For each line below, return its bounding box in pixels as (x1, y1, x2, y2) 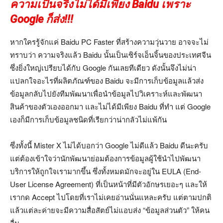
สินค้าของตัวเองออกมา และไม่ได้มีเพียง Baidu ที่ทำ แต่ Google (10, 101, 211, 112)
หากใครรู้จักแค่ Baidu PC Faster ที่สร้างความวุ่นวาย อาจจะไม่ (10, 36, 209, 47)
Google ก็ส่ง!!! (10, 13, 73, 26)
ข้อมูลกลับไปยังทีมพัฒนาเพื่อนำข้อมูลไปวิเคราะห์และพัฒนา (10, 88, 202, 99)
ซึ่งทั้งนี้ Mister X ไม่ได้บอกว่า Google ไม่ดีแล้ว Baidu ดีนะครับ (10, 140, 208, 151)
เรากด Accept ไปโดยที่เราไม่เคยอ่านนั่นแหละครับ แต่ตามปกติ (10, 192, 212, 203)
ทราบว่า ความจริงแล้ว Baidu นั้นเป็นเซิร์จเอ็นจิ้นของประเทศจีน (10, 49, 211, 60)
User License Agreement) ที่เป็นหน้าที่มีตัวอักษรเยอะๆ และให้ (10, 179, 207, 190)
